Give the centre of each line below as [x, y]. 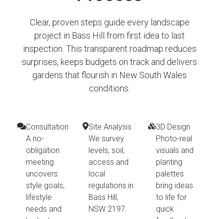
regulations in [111, 186]
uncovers [42, 174]
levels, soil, [107, 151]
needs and [44, 209]
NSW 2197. [108, 209]
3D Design [173, 127]
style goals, [45, 186]
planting [169, 162]
